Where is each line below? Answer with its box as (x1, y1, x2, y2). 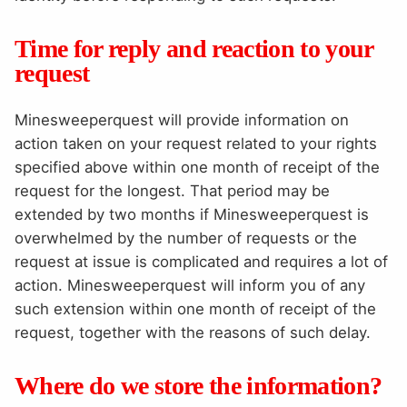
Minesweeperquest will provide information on (15, 111, 349, 130)
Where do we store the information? (15, 372, 382, 401)
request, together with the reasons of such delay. (15, 323, 371, 342)
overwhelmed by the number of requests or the (15, 229, 357, 248)
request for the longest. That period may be (15, 182, 330, 201)
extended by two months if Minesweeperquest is (15, 205, 369, 224)
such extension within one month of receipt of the (15, 300, 376, 319)
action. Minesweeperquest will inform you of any (15, 276, 365, 295)
